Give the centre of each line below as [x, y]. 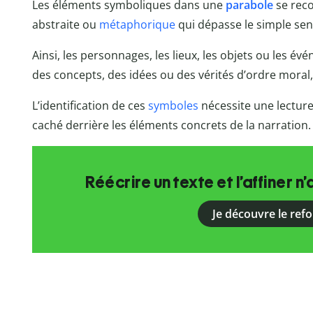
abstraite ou [65, 25]
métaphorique [137, 25]
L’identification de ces [90, 106]
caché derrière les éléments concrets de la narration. [171, 125]
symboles [173, 106]
